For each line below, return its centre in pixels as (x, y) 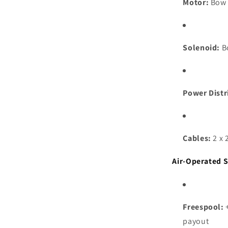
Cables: (197, 138)
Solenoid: (202, 47)
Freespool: (203, 207)
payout (196, 221)
